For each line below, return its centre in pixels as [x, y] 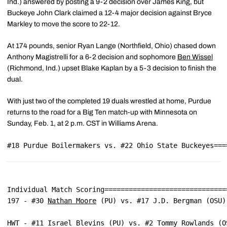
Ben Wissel [195, 57]
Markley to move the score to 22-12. [64, 24]
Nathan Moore [72, 201]
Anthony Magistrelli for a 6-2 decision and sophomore [92, 57]
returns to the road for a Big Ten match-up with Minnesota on [102, 112]
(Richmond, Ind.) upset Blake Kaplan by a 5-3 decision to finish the [112, 68]
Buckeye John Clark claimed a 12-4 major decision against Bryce [109, 13]
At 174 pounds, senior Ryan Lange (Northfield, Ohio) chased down [111, 46]
